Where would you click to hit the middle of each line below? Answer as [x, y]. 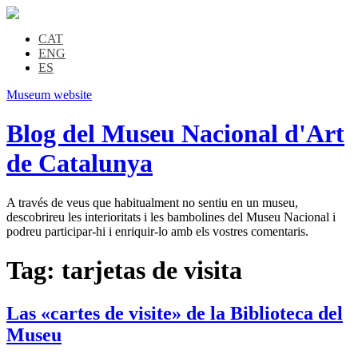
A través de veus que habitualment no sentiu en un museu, [152, 202]
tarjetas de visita [152, 270]
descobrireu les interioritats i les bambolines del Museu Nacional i [171, 217]
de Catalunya [80, 163]
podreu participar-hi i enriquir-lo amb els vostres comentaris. [157, 231]
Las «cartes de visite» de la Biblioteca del [175, 313]
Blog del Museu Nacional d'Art [175, 134]
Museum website [49, 95]
